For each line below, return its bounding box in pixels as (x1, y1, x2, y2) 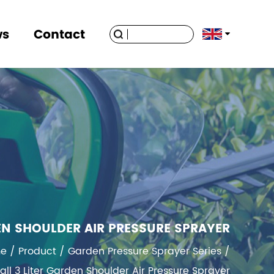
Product (18, 243, 56, 259)
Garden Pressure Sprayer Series (68, 243, 221, 259)
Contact (34, 25, 85, 43)
